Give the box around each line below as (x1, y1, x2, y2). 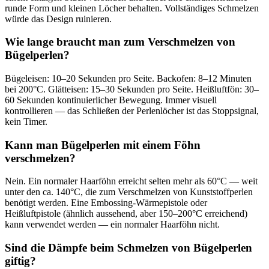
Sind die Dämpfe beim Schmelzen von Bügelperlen (5, 241, 252, 255)
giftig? (5, 255, 36, 268)
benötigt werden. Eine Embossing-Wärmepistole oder (5, 198, 207, 208)
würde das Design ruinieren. (5, 13, 112, 24)
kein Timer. (5, 116, 47, 127)
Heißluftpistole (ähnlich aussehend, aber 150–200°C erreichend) (5, 208, 247, 219)
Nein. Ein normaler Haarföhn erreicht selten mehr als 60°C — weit (5, 176, 258, 187)
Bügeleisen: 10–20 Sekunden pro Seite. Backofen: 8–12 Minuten (5, 73, 252, 84)
